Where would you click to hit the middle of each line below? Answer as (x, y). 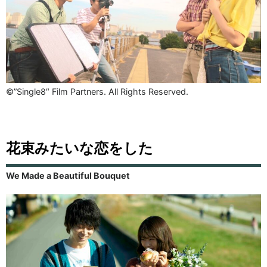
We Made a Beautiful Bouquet (68, 175)
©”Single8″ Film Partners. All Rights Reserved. (97, 91)
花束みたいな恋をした (80, 148)
